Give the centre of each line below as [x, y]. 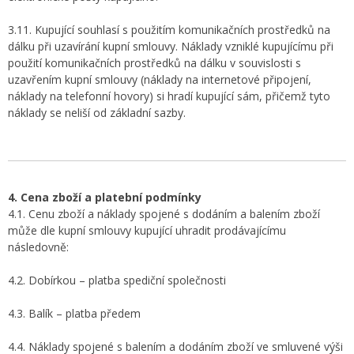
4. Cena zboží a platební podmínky [105, 197]
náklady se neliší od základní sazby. [97, 113]
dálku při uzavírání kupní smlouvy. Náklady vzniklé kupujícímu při [171, 46]
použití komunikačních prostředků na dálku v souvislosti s [154, 63]
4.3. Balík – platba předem [76, 313]
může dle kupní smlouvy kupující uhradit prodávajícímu [147, 230]
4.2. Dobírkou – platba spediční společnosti [117, 280]
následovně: [38, 247]
